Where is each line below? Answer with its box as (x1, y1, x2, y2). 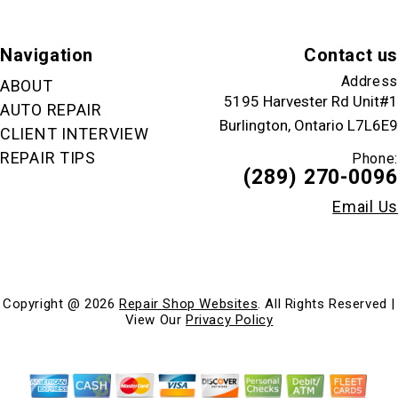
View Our (124, 312, 186, 328)
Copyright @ (2, 296, 85, 312)
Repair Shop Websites (119, 296, 259, 312)
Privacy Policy (186, 312, 274, 328)
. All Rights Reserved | (258, 296, 396, 312)
